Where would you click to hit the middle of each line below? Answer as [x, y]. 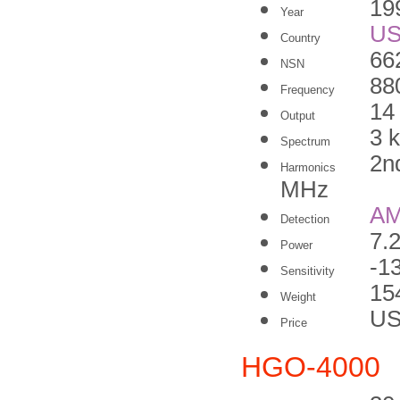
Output [298, 116]
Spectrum [305, 142]
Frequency [308, 90]
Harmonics [308, 167]
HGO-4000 [311, 367]
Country [300, 38]
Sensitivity [308, 271]
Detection [305, 219]
